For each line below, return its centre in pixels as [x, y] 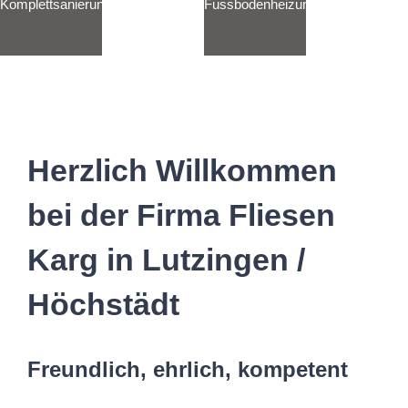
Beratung [357, 34]
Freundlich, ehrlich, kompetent [188, 370]
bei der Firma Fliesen [181, 215]
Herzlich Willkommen [182, 171]
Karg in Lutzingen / [166, 260]
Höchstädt [103, 305]
